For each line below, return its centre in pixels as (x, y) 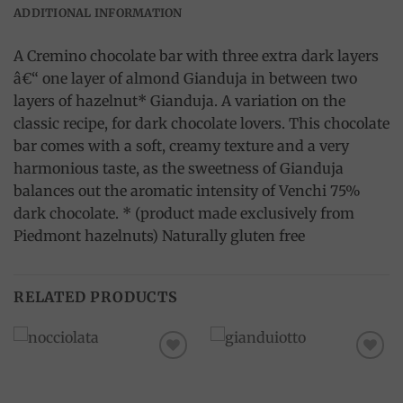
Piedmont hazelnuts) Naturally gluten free (159, 236)
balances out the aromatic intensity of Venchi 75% (187, 191)
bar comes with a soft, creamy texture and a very (181, 146)
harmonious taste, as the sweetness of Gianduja (179, 168)
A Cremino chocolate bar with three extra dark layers (196, 56)
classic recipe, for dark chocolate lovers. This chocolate (201, 123)
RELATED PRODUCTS (96, 297)
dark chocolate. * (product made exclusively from (184, 213)
